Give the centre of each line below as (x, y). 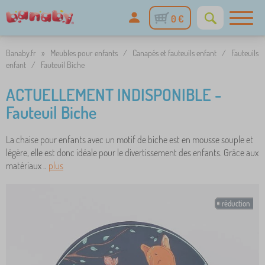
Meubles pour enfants (84, 53)
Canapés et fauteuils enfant (174, 53)
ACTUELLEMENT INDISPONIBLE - (114, 95)
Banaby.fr (21, 53)
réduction (236, 203)
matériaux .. (27, 166)
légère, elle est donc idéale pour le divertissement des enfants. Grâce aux (132, 153)
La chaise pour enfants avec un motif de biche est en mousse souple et (130, 140)
